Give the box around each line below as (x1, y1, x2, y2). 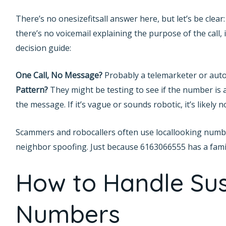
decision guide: (15, 42, 71, 53)
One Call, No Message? (15, 70, 102, 81)
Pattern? (15, 84, 48, 96)
